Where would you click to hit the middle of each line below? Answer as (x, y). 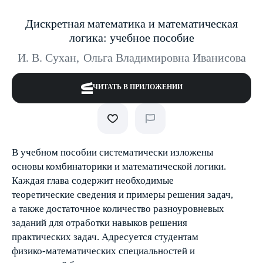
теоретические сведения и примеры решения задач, (122, 195)
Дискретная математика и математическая (131, 23)
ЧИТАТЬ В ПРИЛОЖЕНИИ (137, 87)
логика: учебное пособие (131, 38)
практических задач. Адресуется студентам (105, 237)
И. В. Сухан (47, 58)
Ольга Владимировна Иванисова (164, 58)
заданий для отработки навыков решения (100, 223)
